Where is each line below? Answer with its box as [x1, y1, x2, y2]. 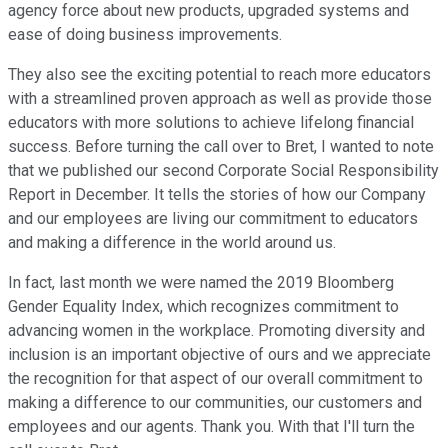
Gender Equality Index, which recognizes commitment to [8, 297, 399, 317]
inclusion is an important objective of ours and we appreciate [8, 345, 431, 365]
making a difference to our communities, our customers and [8, 393, 422, 413]
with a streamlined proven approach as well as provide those [8, 89, 432, 109]
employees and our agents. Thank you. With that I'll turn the [8, 417, 415, 437]
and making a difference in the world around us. [8, 233, 336, 253]
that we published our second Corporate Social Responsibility [8, 161, 439, 181]
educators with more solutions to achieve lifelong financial [8, 113, 414, 133]
